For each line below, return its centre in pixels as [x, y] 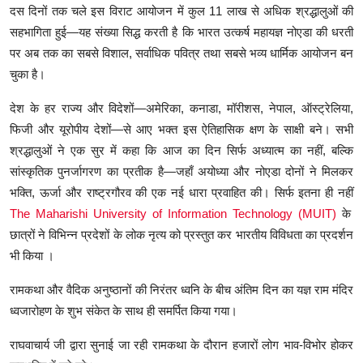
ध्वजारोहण [31, 311]
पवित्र [187, 53]
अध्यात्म [268, 151]
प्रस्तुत [199, 235]
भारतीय [251, 235]
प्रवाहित [228, 193]
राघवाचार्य [30, 345]
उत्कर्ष [236, 32]
